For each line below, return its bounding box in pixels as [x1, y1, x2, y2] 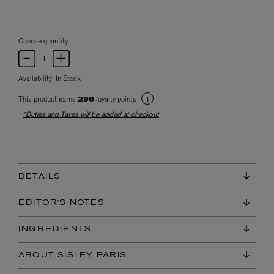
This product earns [18, 94, 78, 105]
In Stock [56, 73, 81, 84]
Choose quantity [18, 36, 68, 46]
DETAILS [18, 172, 61, 180]
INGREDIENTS [18, 225, 92, 233]
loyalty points [94, 94, 138, 105]
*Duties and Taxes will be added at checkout [23, 109, 159, 120]
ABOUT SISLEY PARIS [18, 251, 127, 259]
